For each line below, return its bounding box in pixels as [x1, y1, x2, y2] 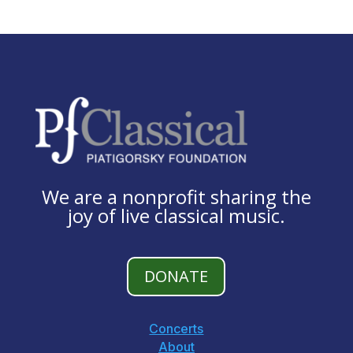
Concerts [149, 320, 204, 336]
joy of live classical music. [67, 202, 285, 229]
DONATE [144, 265, 209, 287]
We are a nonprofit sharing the [41, 183, 311, 210]
